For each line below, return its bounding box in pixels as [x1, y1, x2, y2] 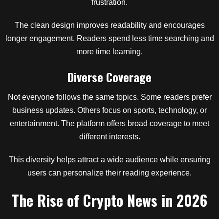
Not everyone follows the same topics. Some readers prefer [7, 93, 212, 101]
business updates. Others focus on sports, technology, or [12, 106, 207, 114]
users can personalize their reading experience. [27, 169, 192, 177]
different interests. [79, 132, 140, 141]
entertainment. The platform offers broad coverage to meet [10, 119, 209, 128]
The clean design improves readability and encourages [14, 21, 205, 29]
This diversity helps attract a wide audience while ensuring [8, 155, 211, 164]
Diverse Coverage [67, 68, 152, 86]
